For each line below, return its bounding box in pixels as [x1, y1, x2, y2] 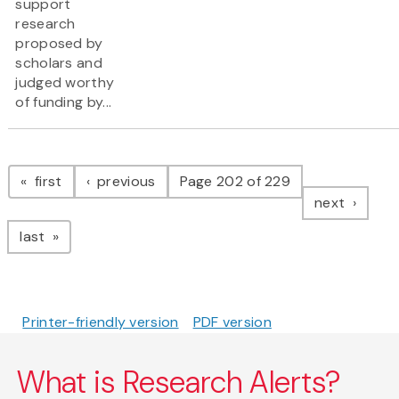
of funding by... [15, 93, 112, 112]
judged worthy [15, 73, 115, 93]
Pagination [7, 144, 151, 183]
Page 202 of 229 [179, 172, 291, 191]
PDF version [192, 313, 272, 332]
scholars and [15, 53, 102, 73]
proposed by [15, 34, 103, 53]
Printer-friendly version [22, 313, 179, 332]
